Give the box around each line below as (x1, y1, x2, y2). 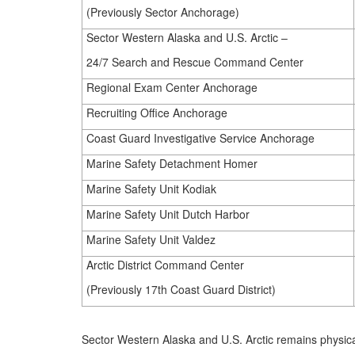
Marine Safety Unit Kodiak (86, 181, 216, 197)
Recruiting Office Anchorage (86, 105, 227, 120)
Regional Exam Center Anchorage (86, 79, 258, 95)
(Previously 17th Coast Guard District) (86, 281, 276, 297)
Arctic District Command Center (86, 257, 244, 273)
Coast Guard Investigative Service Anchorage (86, 130, 315, 146)
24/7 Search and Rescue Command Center (86, 54, 303, 70)
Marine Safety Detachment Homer (86, 155, 258, 171)
